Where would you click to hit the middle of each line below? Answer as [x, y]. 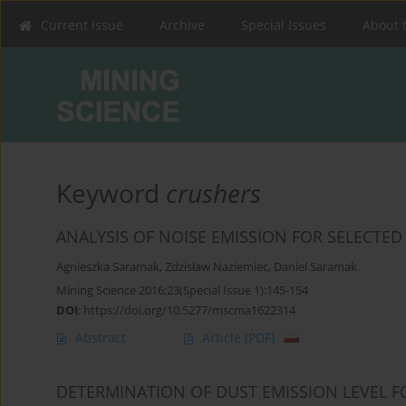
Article [223, 338]
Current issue [82, 25]
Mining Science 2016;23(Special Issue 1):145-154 [182, 290]
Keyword [111, 193]
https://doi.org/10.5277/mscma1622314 [189, 310]
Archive [182, 25]
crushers [213, 193]
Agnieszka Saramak [108, 267]
